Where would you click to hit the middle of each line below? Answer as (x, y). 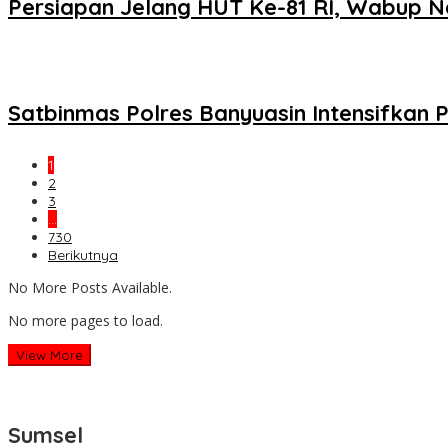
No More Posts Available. (90, 287)
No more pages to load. (85, 320)
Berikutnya (83, 254)
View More (49, 354)
